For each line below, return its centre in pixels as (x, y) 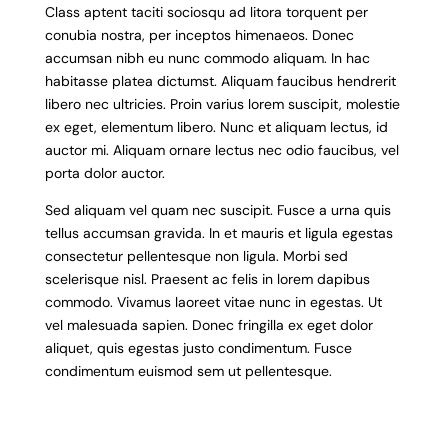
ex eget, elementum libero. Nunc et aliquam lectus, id (216, 127)
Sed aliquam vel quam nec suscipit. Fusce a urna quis (217, 210)
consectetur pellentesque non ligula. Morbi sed (196, 256)
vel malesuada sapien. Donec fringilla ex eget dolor (208, 325)
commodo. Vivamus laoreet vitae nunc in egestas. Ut (213, 302)
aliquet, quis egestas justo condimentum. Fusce (198, 348)
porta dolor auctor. (104, 173)
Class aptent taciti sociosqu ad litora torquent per (206, 12)
